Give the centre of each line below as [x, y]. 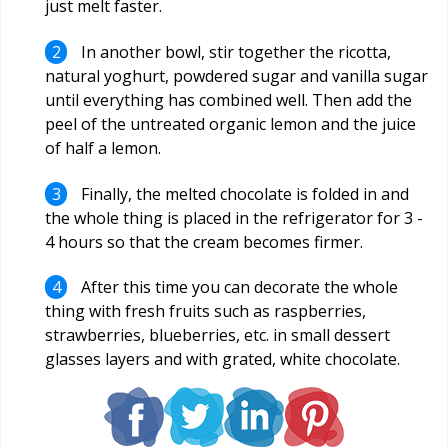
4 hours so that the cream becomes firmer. [204, 241]
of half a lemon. [103, 148]
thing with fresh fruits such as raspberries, [205, 311]
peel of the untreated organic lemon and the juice [230, 124]
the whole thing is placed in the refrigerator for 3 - [234, 217]
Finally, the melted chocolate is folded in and [243, 193]
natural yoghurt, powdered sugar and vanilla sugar [236, 76]
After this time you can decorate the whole [238, 287]
